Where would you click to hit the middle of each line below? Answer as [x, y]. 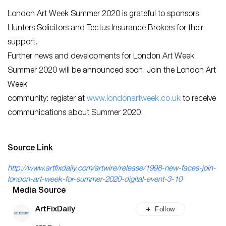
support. [22, 43]
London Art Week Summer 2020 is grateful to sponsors [103, 14]
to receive [198, 99]
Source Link [30, 149]
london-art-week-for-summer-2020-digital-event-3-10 [95, 180]
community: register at [47, 99]
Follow [165, 209]
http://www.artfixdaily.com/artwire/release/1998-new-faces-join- [112, 168]
